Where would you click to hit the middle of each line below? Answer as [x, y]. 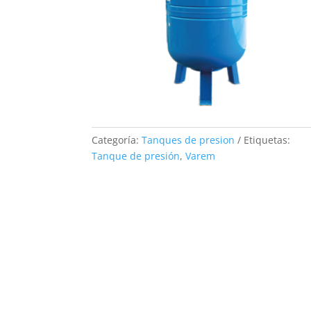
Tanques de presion [188, 140]
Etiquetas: [267, 140]
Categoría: [117, 140]
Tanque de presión [136, 155]
